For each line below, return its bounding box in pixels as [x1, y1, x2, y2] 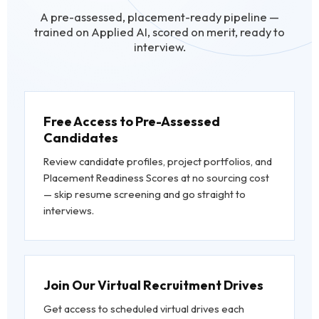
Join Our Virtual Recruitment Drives [43, 277, 263, 294]
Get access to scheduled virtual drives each [43, 302, 244, 316]
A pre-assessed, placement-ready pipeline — [40, 9, 279, 25]
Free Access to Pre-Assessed [43, 113, 220, 130]
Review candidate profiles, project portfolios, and [43, 155, 272, 169]
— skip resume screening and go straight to [43, 187, 246, 202]
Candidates [43, 130, 118, 147]
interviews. [43, 204, 94, 218]
